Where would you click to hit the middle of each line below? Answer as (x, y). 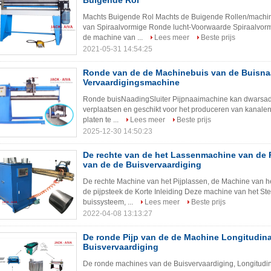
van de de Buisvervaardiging (142, 165)
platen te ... (102, 120)
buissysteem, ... (109, 202)
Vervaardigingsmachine (131, 82)
